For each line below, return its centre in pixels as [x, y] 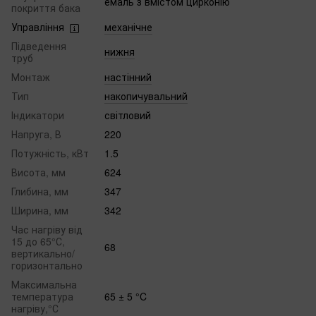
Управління [38, 27]
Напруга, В [36, 134]
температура [42, 297]
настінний [128, 77]
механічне [128, 27]
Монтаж [31, 77]
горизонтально [47, 266]
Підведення [39, 46]
